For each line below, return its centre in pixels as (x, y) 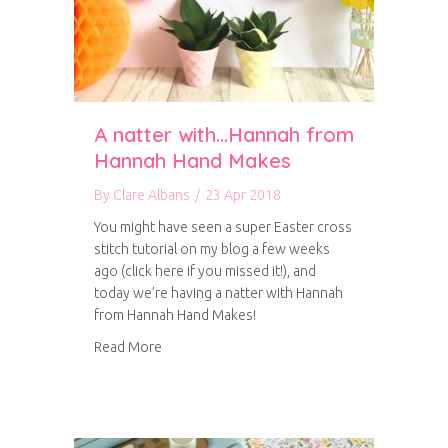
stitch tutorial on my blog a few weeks (212, 249)
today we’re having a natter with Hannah (218, 293)
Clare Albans (151, 195)
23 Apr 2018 (243, 195)
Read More (128, 347)
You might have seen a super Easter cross (223, 227)
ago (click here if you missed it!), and (205, 271)
